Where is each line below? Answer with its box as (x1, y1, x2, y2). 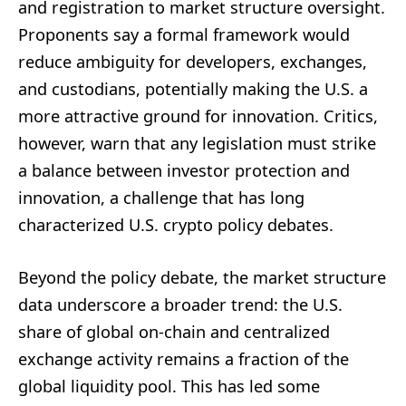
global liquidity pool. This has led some (18, 374, 320, 397)
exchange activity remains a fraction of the (18, 347, 349, 370)
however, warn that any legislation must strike (18, 131, 376, 154)
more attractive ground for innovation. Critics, (18, 104, 378, 127)
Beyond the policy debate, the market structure (18, 266, 386, 288)
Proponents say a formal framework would (18, 23, 350, 45)
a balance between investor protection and (18, 159, 350, 181)
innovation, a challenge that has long (18, 186, 304, 208)
